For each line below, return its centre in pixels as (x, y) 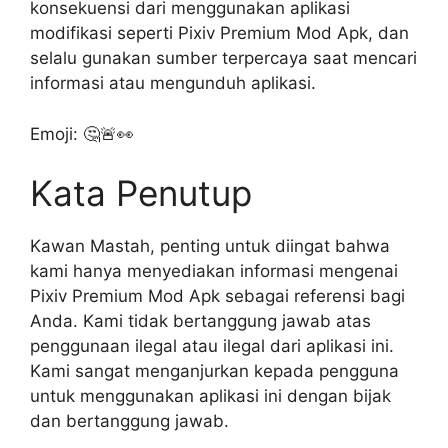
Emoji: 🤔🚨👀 (82, 133)
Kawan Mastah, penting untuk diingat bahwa (210, 246)
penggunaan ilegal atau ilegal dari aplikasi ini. (212, 346)
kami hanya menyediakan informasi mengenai (214, 271)
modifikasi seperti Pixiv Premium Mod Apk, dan (219, 33)
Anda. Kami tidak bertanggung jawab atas (200, 321)
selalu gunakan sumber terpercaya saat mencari (223, 58)
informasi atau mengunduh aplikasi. (173, 83)
